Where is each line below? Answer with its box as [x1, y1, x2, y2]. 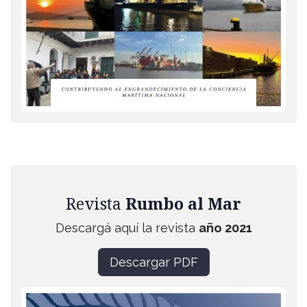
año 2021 [198, 220, 252, 235]
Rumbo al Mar [125, 192, 241, 214]
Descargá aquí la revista [55, 220, 199, 235]
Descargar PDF [109, 254, 198, 269]
